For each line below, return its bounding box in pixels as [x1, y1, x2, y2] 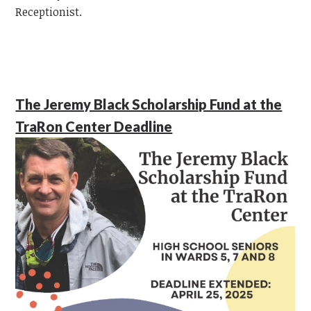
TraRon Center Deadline [15, 117, 173, 135]
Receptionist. [15, 3, 85, 19]
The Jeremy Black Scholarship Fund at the [15, 95, 283, 112]
